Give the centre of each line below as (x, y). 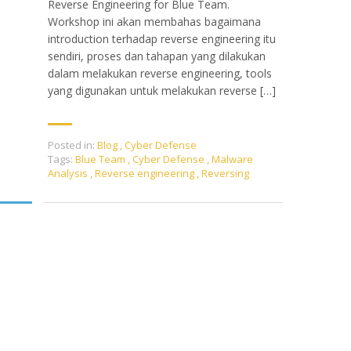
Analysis (69, 174)
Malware (232, 159)
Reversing (225, 174)
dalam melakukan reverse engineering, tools (160, 74)
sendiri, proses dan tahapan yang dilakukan (157, 56)
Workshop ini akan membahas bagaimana (154, 22)
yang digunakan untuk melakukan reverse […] (162, 91)
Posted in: (71, 145)
